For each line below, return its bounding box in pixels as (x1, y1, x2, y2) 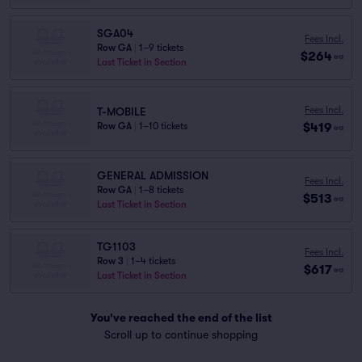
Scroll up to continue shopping (104, 328, 258, 341)
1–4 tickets (131, 255, 175, 267)
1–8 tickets (139, 184, 183, 196)
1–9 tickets (139, 42, 183, 53)
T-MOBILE (97, 105, 146, 118)
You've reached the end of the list (90, 311, 272, 324)
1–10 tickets (139, 120, 187, 132)
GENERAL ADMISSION (97, 169, 208, 182)
